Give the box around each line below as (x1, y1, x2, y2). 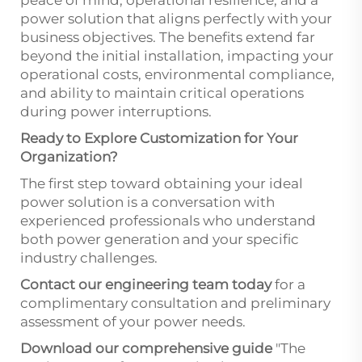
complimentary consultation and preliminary (20, 294, 330, 311)
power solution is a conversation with (20, 193, 275, 210)
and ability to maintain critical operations (20, 84, 304, 101)
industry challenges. (20, 249, 158, 266)
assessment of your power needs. (20, 313, 246, 330)
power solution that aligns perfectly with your (20, 10, 332, 27)
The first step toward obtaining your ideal (20, 175, 303, 192)
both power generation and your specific (20, 230, 299, 247)
